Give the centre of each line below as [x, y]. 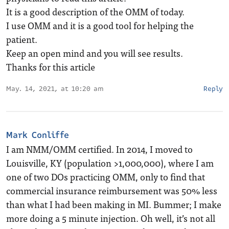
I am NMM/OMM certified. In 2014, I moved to [99, 149]
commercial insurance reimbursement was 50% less [112, 190]
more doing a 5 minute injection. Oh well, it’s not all [111, 218]
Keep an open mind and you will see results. [95, 53]
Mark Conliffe [38, 135]
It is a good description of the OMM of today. [95, 12]
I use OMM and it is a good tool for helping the [100, 25]
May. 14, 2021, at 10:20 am [55, 89]
